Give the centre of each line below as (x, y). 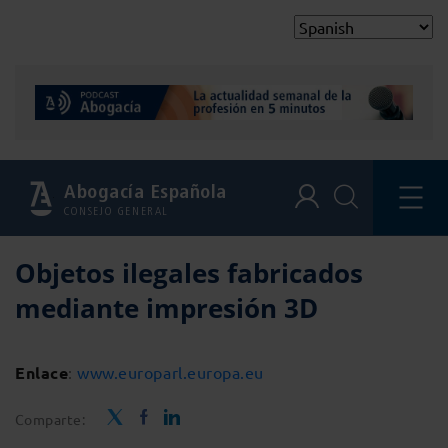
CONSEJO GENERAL (116, 211)
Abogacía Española (145, 192)
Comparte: (50, 419)
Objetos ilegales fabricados (189, 273)
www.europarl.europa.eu (170, 372)
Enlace (42, 373)
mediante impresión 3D (166, 308)
